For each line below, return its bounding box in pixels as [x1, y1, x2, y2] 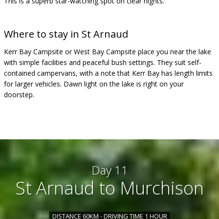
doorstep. [4, 90, 34, 99]
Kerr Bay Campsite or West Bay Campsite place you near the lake [4, 47, 211, 56]
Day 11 [91, 162, 128, 178]
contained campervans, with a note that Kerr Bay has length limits [4, 68, 213, 78]
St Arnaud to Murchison [15, 176, 204, 200]
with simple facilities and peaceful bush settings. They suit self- [4, 58, 201, 67]
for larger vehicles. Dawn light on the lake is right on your [4, 79, 184, 88]
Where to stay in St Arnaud [4, 27, 128, 41]
